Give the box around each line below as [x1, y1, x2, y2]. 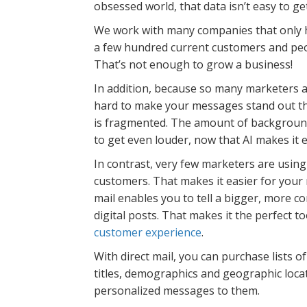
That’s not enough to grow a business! [94, 56, 293, 72]
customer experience [94, 224, 201, 240]
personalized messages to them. [94, 282, 262, 298]
